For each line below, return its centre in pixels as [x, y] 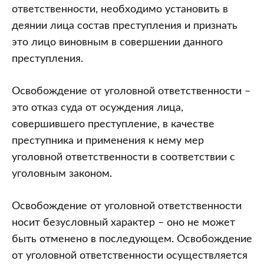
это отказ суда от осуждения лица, [98, 108]
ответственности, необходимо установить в [120, 10]
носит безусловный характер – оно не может [123, 223]
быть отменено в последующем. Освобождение [132, 240]
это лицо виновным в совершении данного [117, 43]
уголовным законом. [62, 174]
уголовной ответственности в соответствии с [123, 158]
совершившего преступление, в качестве [113, 125]
